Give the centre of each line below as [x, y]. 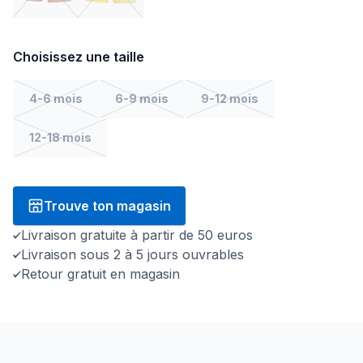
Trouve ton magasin [107, 205]
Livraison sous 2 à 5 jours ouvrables [132, 254]
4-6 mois [56, 98]
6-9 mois [142, 98]
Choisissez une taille [79, 56]
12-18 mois [60, 137]
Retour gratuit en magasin [100, 273]
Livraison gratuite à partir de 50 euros [137, 235]
